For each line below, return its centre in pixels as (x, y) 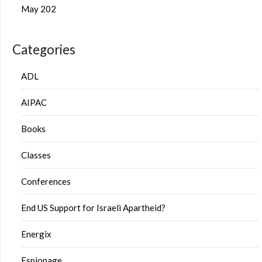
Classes (36, 155)
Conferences (46, 181)
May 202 (39, 9)
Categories (44, 49)
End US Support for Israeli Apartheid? (93, 208)
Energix (36, 234)
